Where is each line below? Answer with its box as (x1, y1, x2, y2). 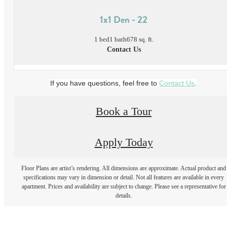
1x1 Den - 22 (100, 12, 147, 27)
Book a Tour (96, 105, 152, 118)
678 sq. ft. (126, 35, 154, 44)
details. (115, 192, 132, 200)
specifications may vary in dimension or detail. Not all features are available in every (23, 174, 224, 181)
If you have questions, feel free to (50, 79, 160, 87)
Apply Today (94, 136, 153, 148)
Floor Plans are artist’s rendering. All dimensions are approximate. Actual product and (21, 165, 226, 172)
